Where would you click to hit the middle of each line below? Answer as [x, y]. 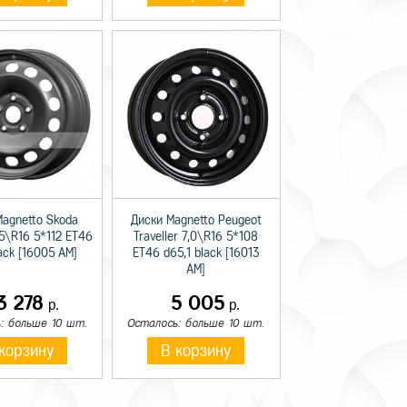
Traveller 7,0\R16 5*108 [196, 236]
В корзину [196, 350]
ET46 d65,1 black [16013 [196, 253]
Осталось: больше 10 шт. [196, 323]
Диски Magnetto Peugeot [196, 220]
